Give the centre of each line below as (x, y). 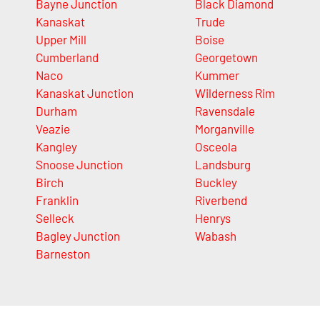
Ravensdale (225, 110)
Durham (56, 110)
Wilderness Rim (235, 92)
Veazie (53, 128)
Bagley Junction (78, 235)
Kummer (217, 75)
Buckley (216, 182)
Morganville (224, 128)
